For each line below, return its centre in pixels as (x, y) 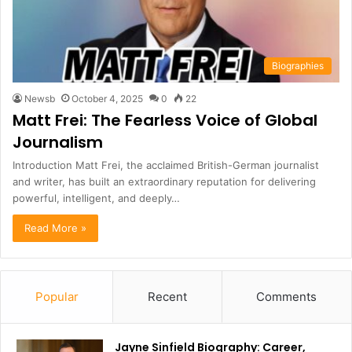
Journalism (58, 142)
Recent (167, 296)
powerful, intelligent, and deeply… (96, 198)
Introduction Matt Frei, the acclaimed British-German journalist (166, 165)
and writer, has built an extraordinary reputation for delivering (164, 181)
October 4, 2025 (107, 98)
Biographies (298, 65)
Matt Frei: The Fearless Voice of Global (165, 120)
